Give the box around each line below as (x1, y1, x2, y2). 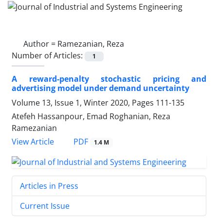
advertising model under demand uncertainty (12, 82, 189, 93)
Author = (23, 38, 57, 49)
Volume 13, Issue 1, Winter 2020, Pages (12, 97, 156, 108)
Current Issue (20, 200, 70, 211)
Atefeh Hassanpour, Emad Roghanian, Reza (12, 110, 170, 122)
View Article (12, 136, 54, 147)
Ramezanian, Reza (57, 38, 124, 49)
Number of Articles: (12, 50, 85, 61)
